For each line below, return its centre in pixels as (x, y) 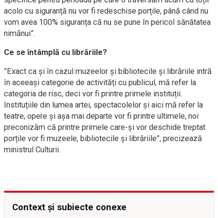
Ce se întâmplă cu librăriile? (55, 53)
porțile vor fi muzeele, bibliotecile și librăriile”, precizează (103, 139)
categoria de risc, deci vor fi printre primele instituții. (93, 94)
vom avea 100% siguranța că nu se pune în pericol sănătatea (107, 22)
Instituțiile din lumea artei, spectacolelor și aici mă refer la (103, 105)
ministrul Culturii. (32, 150)
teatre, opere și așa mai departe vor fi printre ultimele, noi (101, 116)
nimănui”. (20, 34)
